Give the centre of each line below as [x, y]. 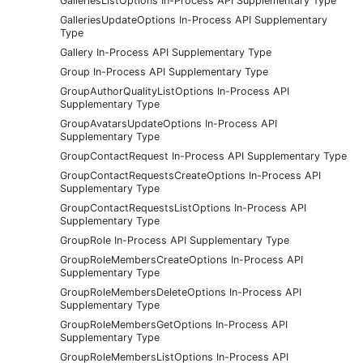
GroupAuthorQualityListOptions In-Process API [175, 91]
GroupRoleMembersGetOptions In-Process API [174, 324]
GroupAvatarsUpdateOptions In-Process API [169, 123]
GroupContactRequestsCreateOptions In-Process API [190, 175]
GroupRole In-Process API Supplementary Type [175, 240]
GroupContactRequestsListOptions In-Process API [183, 207]
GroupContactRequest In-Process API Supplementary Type [203, 156]
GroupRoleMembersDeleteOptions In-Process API [181, 292]
